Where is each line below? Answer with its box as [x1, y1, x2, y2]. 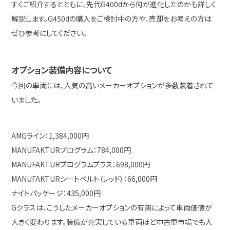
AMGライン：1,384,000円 [11, 130, 89, 141]
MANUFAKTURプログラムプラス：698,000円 [11, 159, 150, 169]
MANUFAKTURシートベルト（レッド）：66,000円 [11, 174, 158, 184]
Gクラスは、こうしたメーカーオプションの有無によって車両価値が [11, 202, 213, 213]
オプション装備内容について [11, 64, 112, 76]
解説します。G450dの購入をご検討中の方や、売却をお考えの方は [11, 13, 212, 24]
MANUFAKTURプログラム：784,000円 [11, 145, 131, 155]
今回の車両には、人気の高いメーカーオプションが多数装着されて [11, 80, 214, 90]
